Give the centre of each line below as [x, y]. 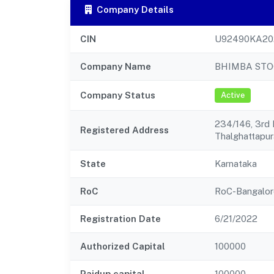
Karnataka [236, 163]
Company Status [118, 95]
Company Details [135, 9]
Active [233, 95]
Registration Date [120, 218]
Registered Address [124, 130]
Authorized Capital [123, 246]
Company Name [116, 66]
